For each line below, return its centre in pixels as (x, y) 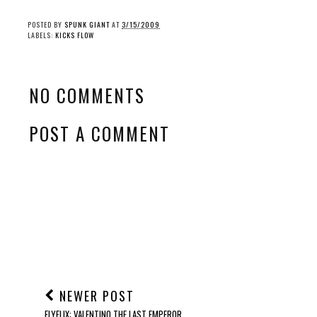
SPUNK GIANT (87, 25)
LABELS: (41, 35)
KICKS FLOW (75, 35)
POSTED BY (46, 25)
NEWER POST (94, 296)
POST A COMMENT (99, 133)
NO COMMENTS (87, 96)
